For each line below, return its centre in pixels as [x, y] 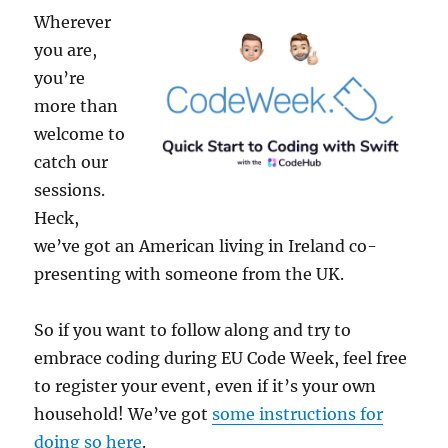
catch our [71, 162]
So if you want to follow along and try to [193, 330]
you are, [66, 50]
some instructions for [298, 414]
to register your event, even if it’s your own [205, 386]
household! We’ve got [123, 414]
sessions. [70, 190]
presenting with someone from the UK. [189, 274]
